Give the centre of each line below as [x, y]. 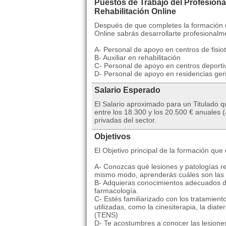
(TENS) [106, 215]
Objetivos [112, 137]
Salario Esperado [127, 90]
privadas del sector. [125, 120]
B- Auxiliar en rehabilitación [137, 58]
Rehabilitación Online [135, 12]
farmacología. [116, 191]
